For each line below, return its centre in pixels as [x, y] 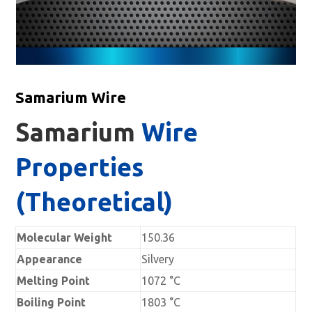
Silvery [158, 259]
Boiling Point [52, 302]
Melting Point [54, 280]
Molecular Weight [65, 237]
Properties [80, 166]
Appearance [50, 259]
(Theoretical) [94, 201]
